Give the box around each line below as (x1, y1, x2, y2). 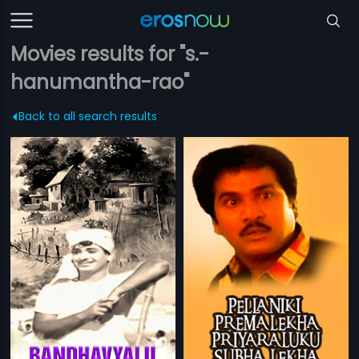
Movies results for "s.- (10, 41, 210, 67)
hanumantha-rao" (10, 69, 190, 95)
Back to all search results (18, 108, 158, 124)
